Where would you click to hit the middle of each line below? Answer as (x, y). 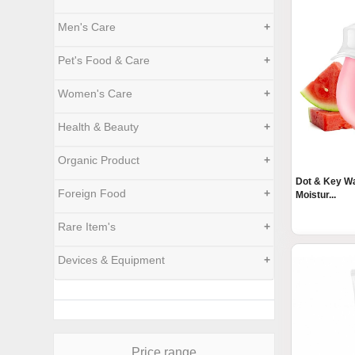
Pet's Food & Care (104, 60)
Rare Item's (87, 227)
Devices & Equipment (112, 260)
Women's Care (95, 94)
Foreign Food (92, 193)
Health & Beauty (99, 127)
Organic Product (99, 160)
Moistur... (316, 195)
